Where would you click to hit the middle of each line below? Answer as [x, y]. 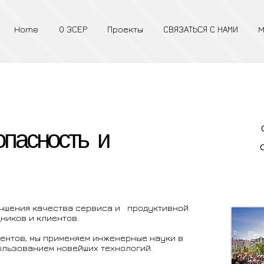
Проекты [125, 29]
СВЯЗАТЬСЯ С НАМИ [201, 29]
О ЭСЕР [73, 29]
